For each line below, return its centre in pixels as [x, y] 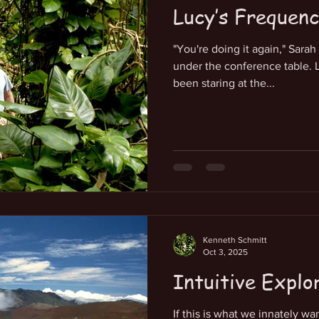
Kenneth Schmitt [235, 240]
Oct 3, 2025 [225, 252]
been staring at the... [224, 83]
